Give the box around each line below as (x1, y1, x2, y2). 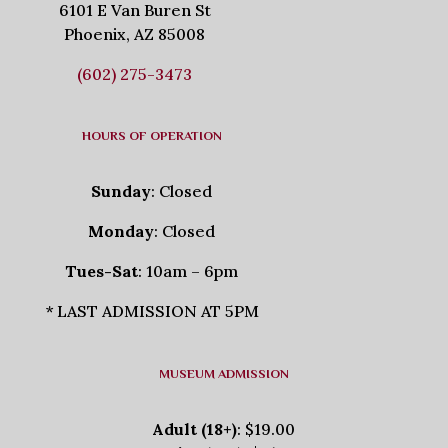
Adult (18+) (152, 418, 238, 439)
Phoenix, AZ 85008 (64, 24, 206, 45)
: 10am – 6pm (138, 261, 239, 282)
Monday (88, 221, 155, 242)
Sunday (91, 181, 152, 202)
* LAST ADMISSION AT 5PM (44, 301, 259, 322)
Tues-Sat (65, 261, 139, 282)
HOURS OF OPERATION (81, 128, 222, 144)
